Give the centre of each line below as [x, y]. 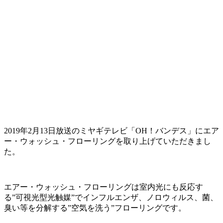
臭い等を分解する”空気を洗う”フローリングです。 [95, 208]
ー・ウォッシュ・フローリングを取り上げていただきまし [108, 141]
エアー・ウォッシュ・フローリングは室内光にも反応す [104, 187]
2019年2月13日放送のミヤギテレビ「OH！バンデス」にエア [111, 131]
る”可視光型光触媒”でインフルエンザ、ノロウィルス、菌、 [111, 198]
